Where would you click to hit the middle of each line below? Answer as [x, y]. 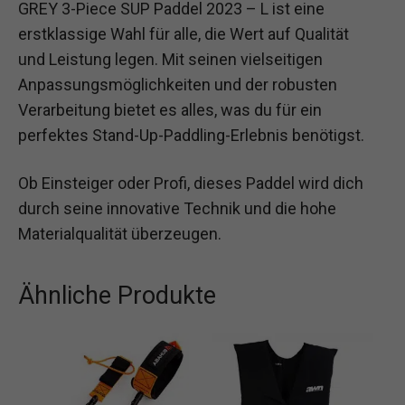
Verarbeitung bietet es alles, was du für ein [170, 109]
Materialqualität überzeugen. [120, 233]
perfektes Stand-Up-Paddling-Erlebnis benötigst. [191, 135]
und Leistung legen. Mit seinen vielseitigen [170, 59]
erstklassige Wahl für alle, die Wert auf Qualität [184, 33]
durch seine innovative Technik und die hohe [177, 208]
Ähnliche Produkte [117, 295]
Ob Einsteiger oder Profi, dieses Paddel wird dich [191, 183]
